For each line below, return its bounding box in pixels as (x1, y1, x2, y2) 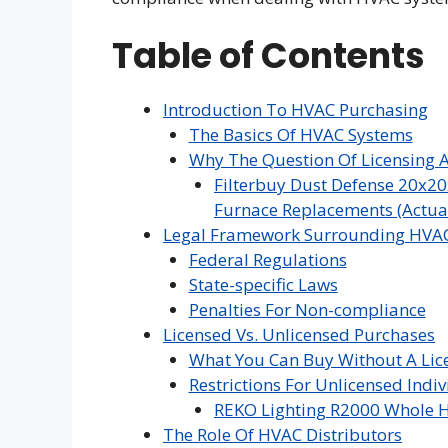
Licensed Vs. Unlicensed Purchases (163, 323, 435, 346)
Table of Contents (112, 31, 425, 80)
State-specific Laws (188, 273, 338, 296)
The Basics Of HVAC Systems (188, 123, 413, 146)
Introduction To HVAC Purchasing (163, 98, 428, 121)
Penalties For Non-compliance (188, 298, 426, 321)
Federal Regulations (188, 248, 347, 271)
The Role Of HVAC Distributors (163, 423, 402, 446)
